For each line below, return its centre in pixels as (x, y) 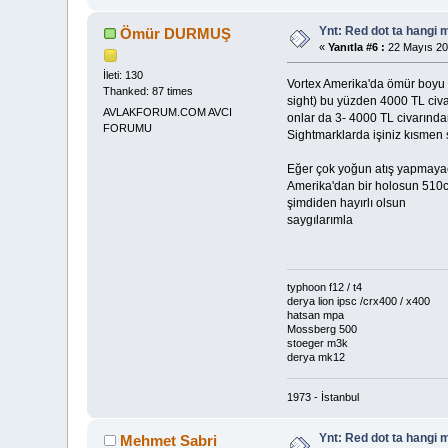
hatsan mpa (315, 315)
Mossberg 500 (321, 329)
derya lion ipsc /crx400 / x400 (358, 301)
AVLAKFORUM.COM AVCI (168, 111)
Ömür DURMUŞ (175, 33)
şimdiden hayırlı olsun (346, 202)
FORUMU (128, 127)
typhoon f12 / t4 (324, 287)
